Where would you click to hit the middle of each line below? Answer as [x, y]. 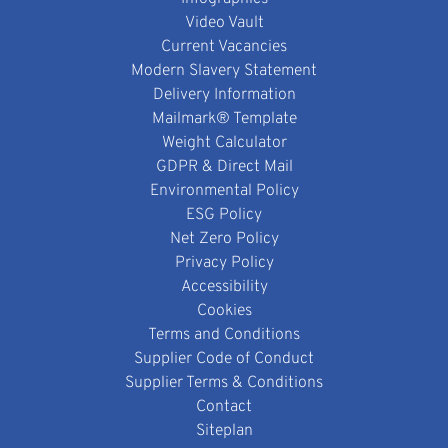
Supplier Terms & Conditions [224, 383]
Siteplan [224, 431]
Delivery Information [224, 95]
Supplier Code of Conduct [224, 359]
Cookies [224, 311]
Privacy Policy [224, 263]
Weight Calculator [224, 143]
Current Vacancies [224, 47]
